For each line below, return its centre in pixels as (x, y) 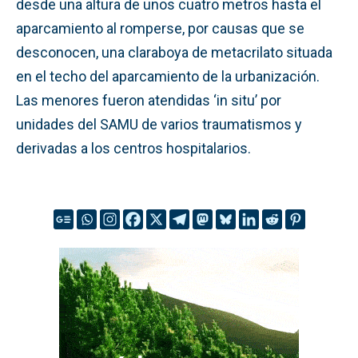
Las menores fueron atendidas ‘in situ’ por (149, 100)
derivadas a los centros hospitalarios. (133, 148)
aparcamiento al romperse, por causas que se (160, 28)
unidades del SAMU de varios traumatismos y (159, 124)
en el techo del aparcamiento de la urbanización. (168, 76)
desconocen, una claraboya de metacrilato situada (174, 52)
